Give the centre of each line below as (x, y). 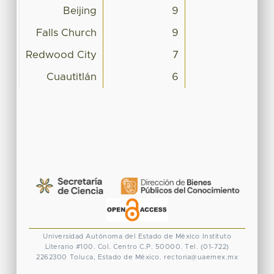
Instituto (217, 236)
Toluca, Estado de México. (115, 257)
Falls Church (66, 33)
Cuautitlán (71, 77)
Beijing (80, 11)
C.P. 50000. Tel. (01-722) (184, 246)
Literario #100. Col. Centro (91, 246)
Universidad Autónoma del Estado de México (121, 236)
